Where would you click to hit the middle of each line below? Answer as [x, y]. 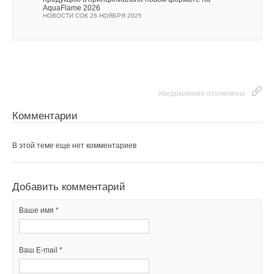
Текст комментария [52, 27]
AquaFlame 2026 [72, 8]
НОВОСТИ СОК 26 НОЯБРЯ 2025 [92, 16]
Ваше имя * [39, 211]
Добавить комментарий [69, 187]
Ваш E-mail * [41, 250]
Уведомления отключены [202, 94]
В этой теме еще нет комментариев [74, 146]
